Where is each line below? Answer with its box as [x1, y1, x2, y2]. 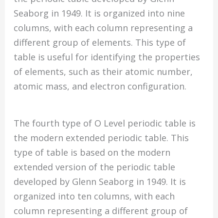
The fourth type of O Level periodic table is [14, 117, 196, 129]
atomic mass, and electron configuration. [14, 80, 187, 92]
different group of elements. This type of [14, 36, 186, 49]
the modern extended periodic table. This [14, 131, 189, 144]
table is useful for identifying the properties [14, 51, 200, 63]
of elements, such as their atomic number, [14, 66, 193, 78]
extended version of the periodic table [14, 161, 176, 173]
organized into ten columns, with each [14, 190, 175, 202]
